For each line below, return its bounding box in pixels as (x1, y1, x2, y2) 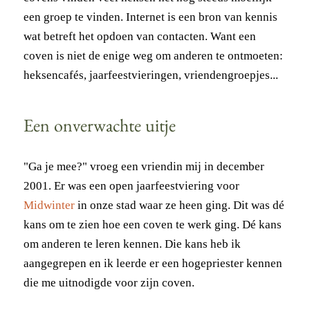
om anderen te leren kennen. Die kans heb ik (23, 237, 241, 250)
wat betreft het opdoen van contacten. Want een (23, 29, 256, 43)
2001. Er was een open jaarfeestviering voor (23, 179, 239, 192)
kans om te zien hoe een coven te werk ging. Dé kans (23, 217, 282, 231)
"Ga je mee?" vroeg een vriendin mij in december (23, 159, 264, 173)
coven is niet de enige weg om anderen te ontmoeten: (23, 48, 283, 62)
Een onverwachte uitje (23, 120, 176, 138)
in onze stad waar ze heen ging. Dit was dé (74, 198, 284, 212)
